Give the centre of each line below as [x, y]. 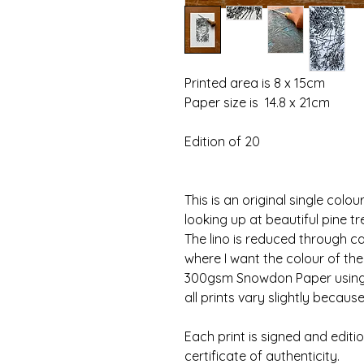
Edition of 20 [222, 141]
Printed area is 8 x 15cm [255, 82]
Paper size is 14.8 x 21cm [257, 102]
